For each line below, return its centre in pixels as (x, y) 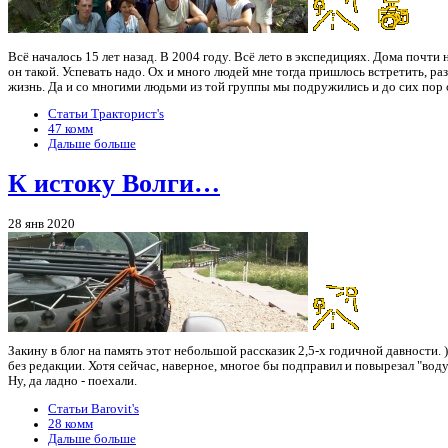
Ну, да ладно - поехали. (72, 381)
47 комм (70, 129)
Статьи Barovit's (93, 409)
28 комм (70, 424)
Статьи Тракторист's (106, 114)
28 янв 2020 (41, 223)
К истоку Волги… (114, 184)
